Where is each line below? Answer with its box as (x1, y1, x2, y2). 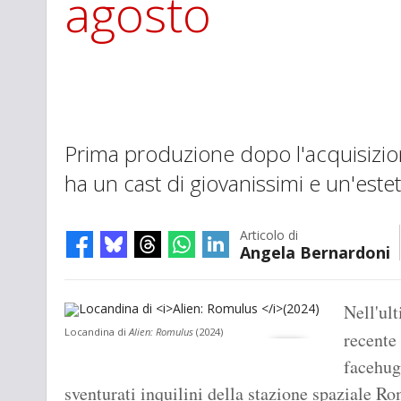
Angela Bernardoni (240, 242, 390, 264)
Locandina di (64, 325, 129, 339)
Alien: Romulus (129, 325, 196, 339)
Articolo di (240, 226, 298, 244)
